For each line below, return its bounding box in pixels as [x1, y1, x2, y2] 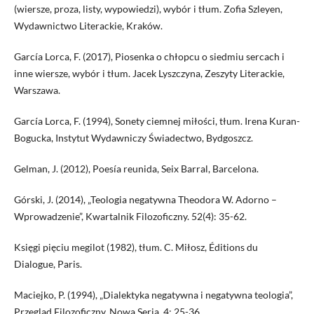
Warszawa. [13, 83, 60, 96]
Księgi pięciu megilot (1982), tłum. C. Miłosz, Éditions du [13, 240, 258, 253]
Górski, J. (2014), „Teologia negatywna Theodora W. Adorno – [13, 193, 277, 205]
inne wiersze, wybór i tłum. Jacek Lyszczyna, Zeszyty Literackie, [13, 67, 285, 79]
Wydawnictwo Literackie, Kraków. [13, 19, 163, 32]
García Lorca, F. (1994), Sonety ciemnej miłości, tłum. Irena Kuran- [13, 114, 300, 127]
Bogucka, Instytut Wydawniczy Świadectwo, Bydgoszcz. [13, 131, 253, 144]
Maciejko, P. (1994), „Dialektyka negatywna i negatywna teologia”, [13, 288, 293, 301]
